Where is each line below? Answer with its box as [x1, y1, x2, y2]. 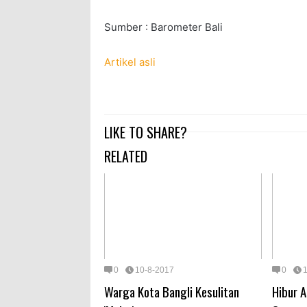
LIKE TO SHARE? [104, 122, 187, 143]
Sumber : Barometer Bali [104, 21, 223, 34]
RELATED [104, 146, 147, 167]
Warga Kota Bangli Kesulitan [104, 281, 239, 301]
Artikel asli [104, 56, 156, 69]
